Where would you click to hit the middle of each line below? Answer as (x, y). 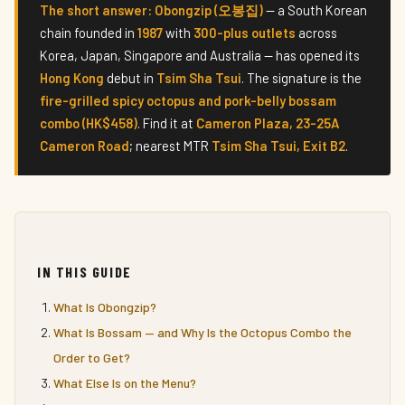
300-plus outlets (245, 33)
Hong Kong (72, 78)
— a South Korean (315, 10)
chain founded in (89, 33)
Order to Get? (92, 358)
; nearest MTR (170, 146)
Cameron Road (85, 146)
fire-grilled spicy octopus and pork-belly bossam (188, 100)
